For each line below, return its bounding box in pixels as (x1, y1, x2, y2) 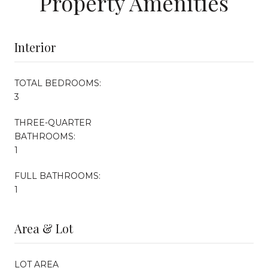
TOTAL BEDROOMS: (14, 77, 101, 89)
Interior (14, 38, 56, 55)
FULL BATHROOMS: (14, 170, 100, 181)
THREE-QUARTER (14, 117, 92, 128)
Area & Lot (14, 220, 73, 236)
